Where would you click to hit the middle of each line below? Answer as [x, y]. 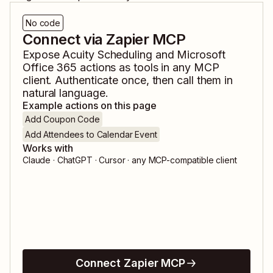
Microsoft [201, 55]
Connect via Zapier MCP [104, 40]
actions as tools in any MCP [148, 68]
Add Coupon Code [62, 119]
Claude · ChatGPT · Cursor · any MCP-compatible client [130, 160]
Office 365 [50, 68]
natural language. [66, 93]
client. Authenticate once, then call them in [128, 80]
